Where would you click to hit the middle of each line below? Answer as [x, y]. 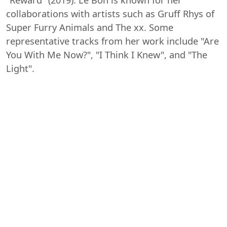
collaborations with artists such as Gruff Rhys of [110, 13]
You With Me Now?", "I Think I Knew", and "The [107, 54]
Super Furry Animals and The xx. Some [90, 27]
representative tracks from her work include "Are [112, 41]
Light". [20, 68]
